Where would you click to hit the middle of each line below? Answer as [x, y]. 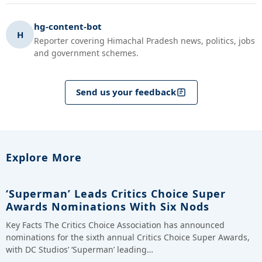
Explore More [44, 157]
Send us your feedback [126, 92]
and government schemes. [86, 53]
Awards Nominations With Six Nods [108, 206]
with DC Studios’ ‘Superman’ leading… [80, 249]
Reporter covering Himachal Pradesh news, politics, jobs [144, 40]
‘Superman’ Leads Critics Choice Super [116, 193]
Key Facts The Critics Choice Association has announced [115, 225]
